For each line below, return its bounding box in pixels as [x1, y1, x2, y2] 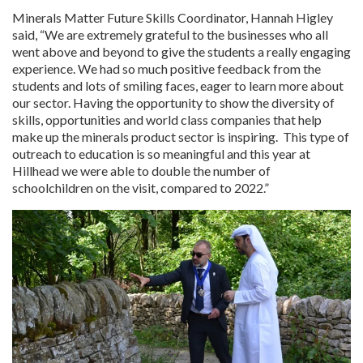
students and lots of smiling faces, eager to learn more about [12, 77, 344, 93]
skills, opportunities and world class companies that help [12, 111, 322, 127]
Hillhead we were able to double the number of [12, 162, 271, 178]
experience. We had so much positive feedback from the [12, 60, 321, 76]
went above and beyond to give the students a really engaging [12, 43, 351, 59]
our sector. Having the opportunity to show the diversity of [12, 94, 335, 110]
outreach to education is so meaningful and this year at [12, 145, 310, 161]
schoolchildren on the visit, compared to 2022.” [12, 179, 271, 195]
